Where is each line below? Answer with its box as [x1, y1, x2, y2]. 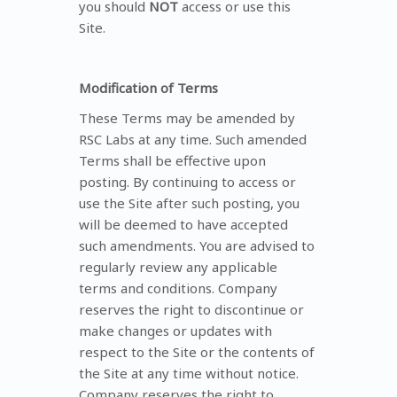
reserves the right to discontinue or [79, 300, 304, 318]
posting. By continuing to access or [79, 172, 296, 191]
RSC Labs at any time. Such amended [79, 129, 307, 148]
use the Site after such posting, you [79, 193, 300, 212]
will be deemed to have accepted [79, 214, 288, 233]
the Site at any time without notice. [79, 363, 299, 382]
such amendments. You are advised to [79, 236, 315, 254]
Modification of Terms [79, 78, 218, 97]
